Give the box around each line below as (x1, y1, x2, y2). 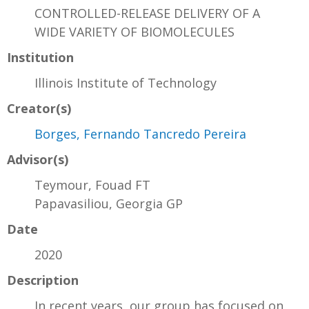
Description (7, 272, 79, 289)
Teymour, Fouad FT (34, 177, 150, 194)
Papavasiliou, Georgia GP (34, 195, 183, 212)
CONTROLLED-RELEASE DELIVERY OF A (34, 5, 260, 22)
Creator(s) (7, 100, 71, 117)
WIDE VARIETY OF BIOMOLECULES (34, 23, 235, 41)
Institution (7, 49, 74, 66)
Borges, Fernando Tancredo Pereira (34, 126, 246, 143)
